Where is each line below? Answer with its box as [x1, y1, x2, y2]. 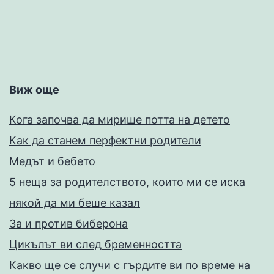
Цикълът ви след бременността [9, 238, 182, 251]
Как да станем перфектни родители [9, 134, 201, 147]
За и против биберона [9, 217, 128, 231]
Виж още [9, 83, 59, 97]
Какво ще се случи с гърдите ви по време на [9, 259, 250, 272]
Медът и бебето [9, 155, 95, 168]
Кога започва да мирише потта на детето [9, 113, 230, 127]
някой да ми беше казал [9, 196, 140, 210]
